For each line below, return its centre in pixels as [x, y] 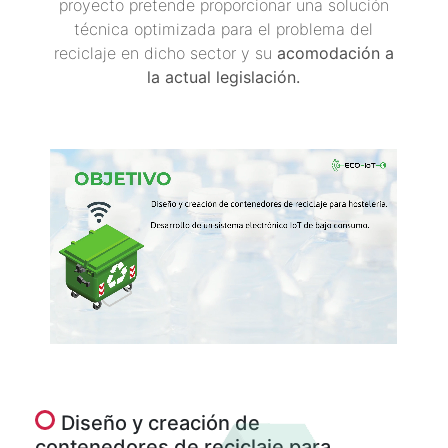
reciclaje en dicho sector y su [165, 53]
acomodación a [335, 53]
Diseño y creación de [161, 423]
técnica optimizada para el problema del [223, 29]
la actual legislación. [223, 77]
